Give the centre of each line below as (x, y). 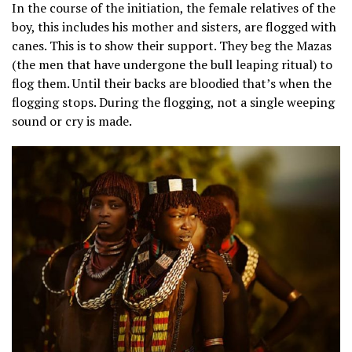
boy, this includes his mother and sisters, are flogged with (174, 27)
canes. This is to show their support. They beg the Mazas (172, 46)
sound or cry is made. (72, 121)
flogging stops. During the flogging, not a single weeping (173, 103)
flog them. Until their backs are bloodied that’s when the (172, 84)
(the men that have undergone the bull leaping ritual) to (172, 65)
